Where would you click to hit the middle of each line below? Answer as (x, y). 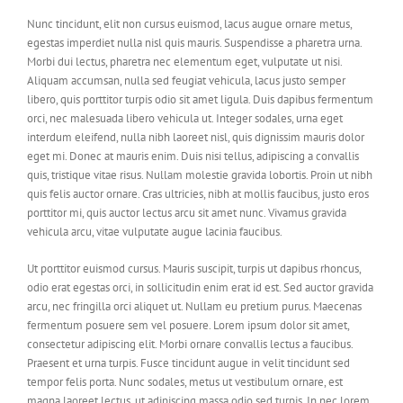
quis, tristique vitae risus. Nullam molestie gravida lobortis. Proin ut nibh (200, 175)
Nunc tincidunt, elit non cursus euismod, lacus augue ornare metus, (189, 24)
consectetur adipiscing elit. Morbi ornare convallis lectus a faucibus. (190, 344)
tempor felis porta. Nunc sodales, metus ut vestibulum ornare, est (185, 382)
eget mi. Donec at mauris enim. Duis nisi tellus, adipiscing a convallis (193, 156)
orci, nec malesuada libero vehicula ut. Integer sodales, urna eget (185, 118)
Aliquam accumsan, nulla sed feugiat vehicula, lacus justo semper (186, 81)
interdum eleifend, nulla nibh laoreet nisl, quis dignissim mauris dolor (196, 137)
